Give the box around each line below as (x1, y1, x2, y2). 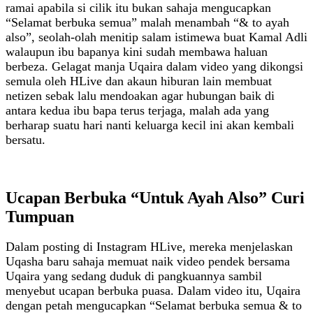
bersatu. (6, 132, 45, 147)
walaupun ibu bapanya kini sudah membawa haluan (6, 44, 268, 59)
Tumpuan (6, 207, 74, 226)
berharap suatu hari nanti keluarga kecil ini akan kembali (6, 117, 294, 132)
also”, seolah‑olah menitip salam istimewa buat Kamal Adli (6, 29, 307, 44)
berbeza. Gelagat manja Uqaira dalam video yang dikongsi (6, 59, 303, 73)
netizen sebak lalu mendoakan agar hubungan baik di (6, 88, 275, 103)
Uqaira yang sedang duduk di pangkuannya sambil (6, 269, 262, 284)
